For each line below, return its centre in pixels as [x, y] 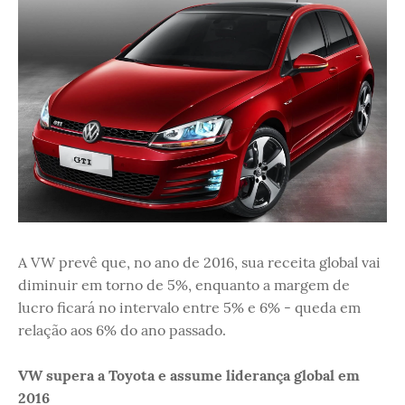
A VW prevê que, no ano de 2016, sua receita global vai [199, 263]
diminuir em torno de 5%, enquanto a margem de [184, 285]
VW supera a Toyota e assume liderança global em [189, 376]
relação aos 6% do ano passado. [122, 330]
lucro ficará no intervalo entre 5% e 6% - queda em [189, 308]
